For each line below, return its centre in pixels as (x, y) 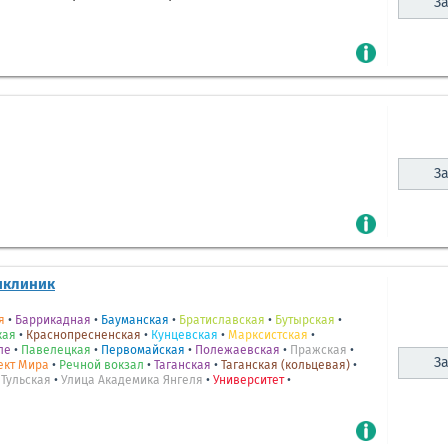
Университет (248, 381)
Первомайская (143, 351)
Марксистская (268, 336)
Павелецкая (56, 351)
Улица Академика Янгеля (132, 381)
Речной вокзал (101, 366)
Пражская (318, 351)
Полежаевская (237, 351)
